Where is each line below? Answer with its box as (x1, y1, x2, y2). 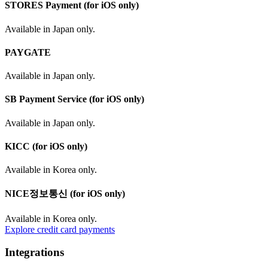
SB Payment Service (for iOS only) (5, 94, 144, 105)
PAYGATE (5, 47, 51, 57)
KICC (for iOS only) (5, 141, 87, 151)
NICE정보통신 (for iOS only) (5, 188, 125, 199)
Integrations (5, 246, 64, 259)
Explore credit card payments (5, 224, 115, 234)
